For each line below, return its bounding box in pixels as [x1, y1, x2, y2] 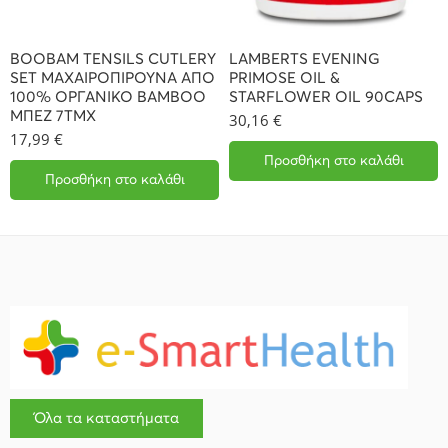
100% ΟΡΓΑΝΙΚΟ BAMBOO [10, 90, 206, 106]
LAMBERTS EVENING [229, 52, 380, 68]
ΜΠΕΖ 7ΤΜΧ [10, 109, 96, 125]
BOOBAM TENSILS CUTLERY [10, 52, 216, 68]
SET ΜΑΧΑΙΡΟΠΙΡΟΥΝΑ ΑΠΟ [10, 71, 215, 87]
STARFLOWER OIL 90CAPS [229, 90, 423, 106]
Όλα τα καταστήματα [34, 411, 179, 427]
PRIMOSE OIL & [229, 71, 340, 87]
